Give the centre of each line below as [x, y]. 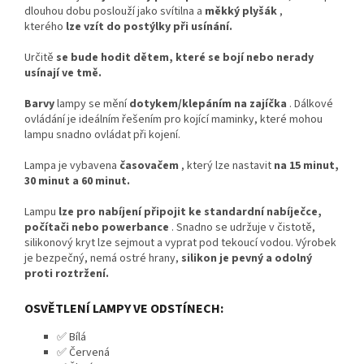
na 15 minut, [306, 166]
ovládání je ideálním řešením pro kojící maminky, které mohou [173, 120]
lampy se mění [92, 104]
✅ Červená [83, 352]
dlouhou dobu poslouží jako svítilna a [115, 12]
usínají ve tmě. [63, 74]
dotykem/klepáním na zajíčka [208, 104]
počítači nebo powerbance [97, 228]
